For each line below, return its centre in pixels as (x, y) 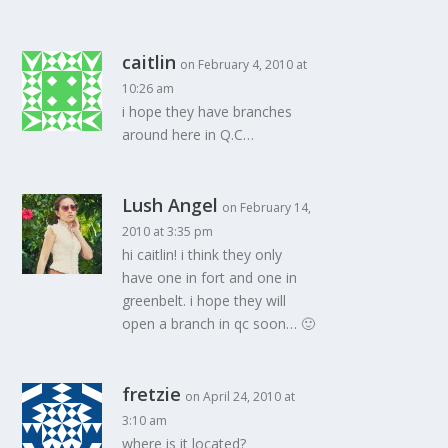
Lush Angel (170, 205)
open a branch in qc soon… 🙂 (219, 324)
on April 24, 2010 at (240, 397)
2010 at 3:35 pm (168, 232)
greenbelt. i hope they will (204, 301)
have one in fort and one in (210, 278)
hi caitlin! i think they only (202, 255)
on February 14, (267, 208)
